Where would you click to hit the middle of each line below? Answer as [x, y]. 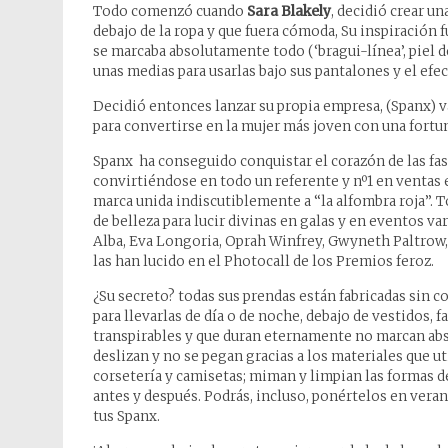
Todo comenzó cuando [170, 11]
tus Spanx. [126, 416]
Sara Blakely [289, 11]
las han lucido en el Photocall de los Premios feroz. [263, 261]
